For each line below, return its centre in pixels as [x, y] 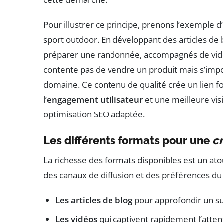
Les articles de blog [94, 200]
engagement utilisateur [95, 99]
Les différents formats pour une [128, 140]
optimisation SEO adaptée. [94, 114]
